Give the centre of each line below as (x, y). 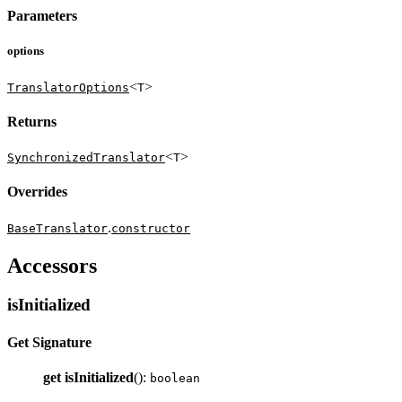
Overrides (37, 192)
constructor (151, 228)
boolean (175, 378)
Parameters (42, 16)
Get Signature (49, 342)
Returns (32, 121)
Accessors (52, 265)
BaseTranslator (57, 228)
